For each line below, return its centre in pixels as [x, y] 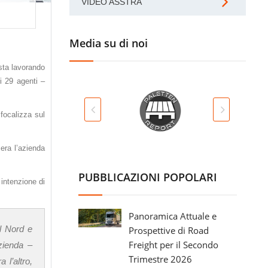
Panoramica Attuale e [173, 216]
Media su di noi [109, 43]
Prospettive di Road [169, 230]
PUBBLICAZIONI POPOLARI [148, 177]
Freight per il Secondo [173, 245]
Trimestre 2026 [160, 259]
